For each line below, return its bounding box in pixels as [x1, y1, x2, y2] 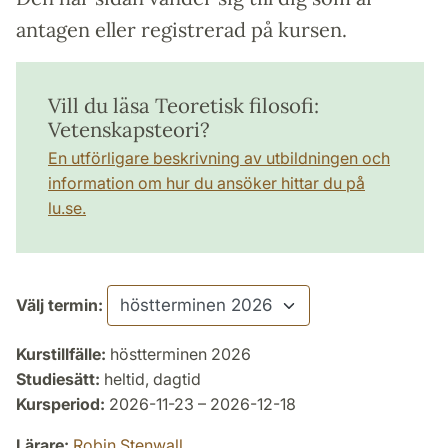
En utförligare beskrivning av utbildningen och [48, 147, 390, 168]
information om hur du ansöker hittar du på [48, 172, 365, 193]
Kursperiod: [16, 393, 105, 414]
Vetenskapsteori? [48, 115, 210, 143]
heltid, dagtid [100, 368, 201, 389]
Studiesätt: [16, 368, 100, 389]
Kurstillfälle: [16, 343, 106, 364]
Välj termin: [16, 294, 103, 315]
